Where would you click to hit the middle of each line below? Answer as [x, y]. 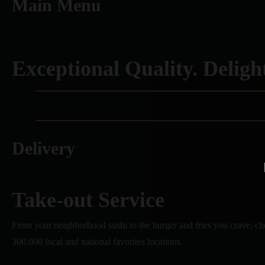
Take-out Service [88, 200]
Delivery [43, 148]
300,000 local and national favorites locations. [97, 242]
